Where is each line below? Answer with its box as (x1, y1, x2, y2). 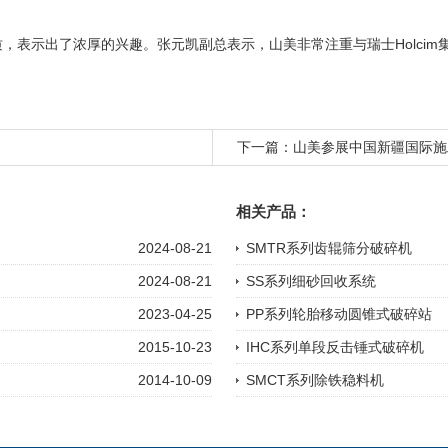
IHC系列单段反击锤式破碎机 (246, 339, 424, 356)
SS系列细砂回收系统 (246, 273, 376, 290)
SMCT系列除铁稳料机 (246, 372, 384, 389)
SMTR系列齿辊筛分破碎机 (246, 240, 412, 257)
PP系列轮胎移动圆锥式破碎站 (246, 306, 432, 323)
